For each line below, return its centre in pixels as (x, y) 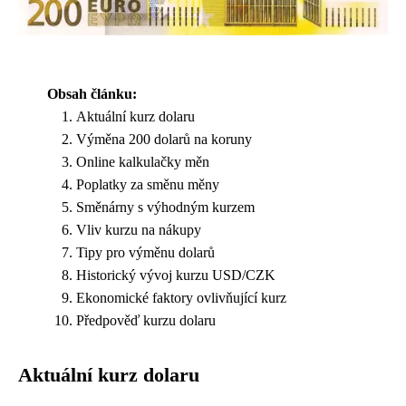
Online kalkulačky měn (143, 162)
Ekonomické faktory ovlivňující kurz (181, 298)
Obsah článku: (92, 94)
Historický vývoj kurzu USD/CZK (176, 275)
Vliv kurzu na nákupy (139, 230)
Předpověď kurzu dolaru (146, 321)
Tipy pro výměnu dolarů (145, 253)
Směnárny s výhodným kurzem (165, 208)
